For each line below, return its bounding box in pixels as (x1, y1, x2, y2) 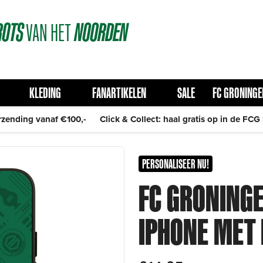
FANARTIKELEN (92, 85, 146, 101)
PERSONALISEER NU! (142, 156, 209, 171)
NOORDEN (74, 18, 127, 46)
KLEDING (29, 85, 61, 101)
